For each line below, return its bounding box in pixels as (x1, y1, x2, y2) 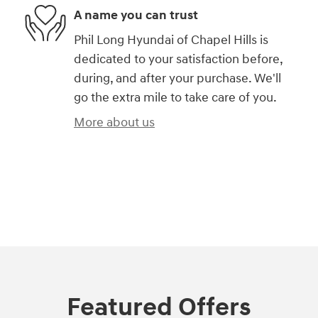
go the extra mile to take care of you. (74, 89, 277, 106)
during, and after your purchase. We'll (74, 70, 281, 87)
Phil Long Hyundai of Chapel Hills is (74, 32, 268, 49)
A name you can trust (74, 6, 198, 23)
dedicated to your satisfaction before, (74, 51, 283, 68)
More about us (74, 114, 155, 131)
